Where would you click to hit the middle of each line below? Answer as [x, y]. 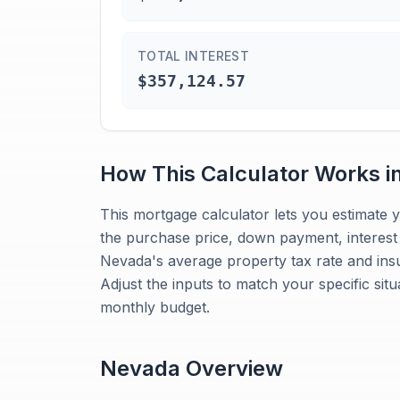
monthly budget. [155, 307]
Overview [232, 368]
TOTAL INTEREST [193, 56]
